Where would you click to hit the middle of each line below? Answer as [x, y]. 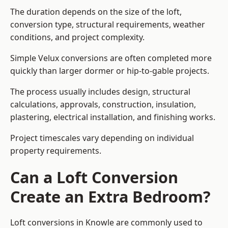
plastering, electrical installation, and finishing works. [113, 117]
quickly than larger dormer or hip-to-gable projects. [110, 71]
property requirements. [56, 151]
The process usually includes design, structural [100, 92]
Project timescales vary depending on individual [102, 138]
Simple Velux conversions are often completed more [111, 58]
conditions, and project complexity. [77, 37]
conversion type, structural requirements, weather [108, 25]
